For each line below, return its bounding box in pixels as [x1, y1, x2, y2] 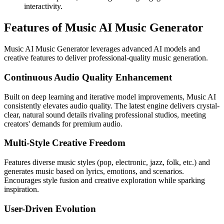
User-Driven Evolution [4, 203, 96, 214]
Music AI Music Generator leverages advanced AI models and [4, 44, 200, 53]
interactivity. [24, 2, 62, 11]
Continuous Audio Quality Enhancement [4, 71, 172, 82]
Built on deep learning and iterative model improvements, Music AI [4, 92, 216, 101]
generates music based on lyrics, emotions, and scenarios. [4, 167, 184, 176]
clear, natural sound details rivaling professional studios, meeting [4, 110, 206, 119]
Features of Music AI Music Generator [4, 21, 203, 34]
